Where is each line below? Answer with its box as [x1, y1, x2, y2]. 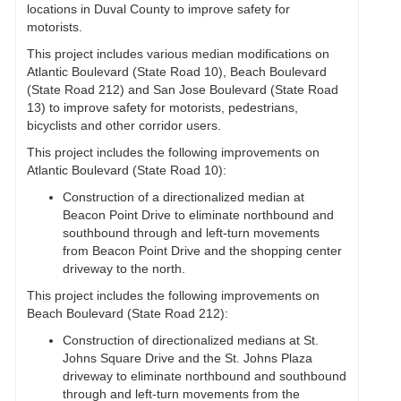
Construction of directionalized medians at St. [63, 333, 319, 347]
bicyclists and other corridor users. [27, 118, 221, 132]
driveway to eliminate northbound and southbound [63, 369, 346, 383]
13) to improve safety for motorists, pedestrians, [27, 100, 298, 115]
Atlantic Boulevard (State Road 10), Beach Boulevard [27, 64, 327, 79]
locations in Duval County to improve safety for [27, 2, 290, 16]
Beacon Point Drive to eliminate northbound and [63, 208, 334, 222]
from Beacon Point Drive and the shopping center [63, 243, 342, 258]
